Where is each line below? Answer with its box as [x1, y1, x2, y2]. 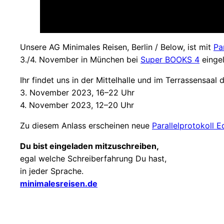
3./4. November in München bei [20, 54, 140, 64]
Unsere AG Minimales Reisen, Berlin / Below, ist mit [20, 41, 213, 52]
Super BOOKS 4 [140, 54, 199, 64]
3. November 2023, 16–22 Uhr [20, 87, 137, 97]
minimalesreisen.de [20, 178, 97, 188]
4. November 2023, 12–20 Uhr [20, 99, 134, 110]
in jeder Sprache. [20, 165, 83, 176]
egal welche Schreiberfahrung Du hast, [20, 153, 166, 163]
